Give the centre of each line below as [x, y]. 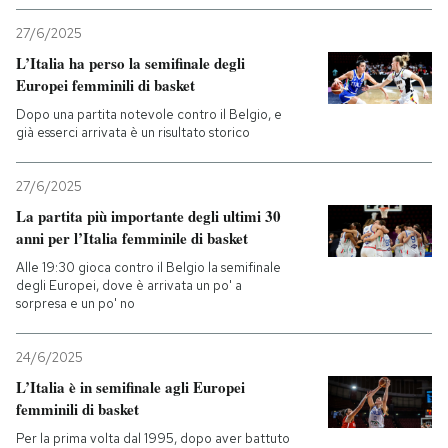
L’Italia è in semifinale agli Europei [130, 387]
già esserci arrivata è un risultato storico [133, 132]
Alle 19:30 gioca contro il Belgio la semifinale [148, 267]
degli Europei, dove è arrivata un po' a [129, 285]
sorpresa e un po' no [75, 303]
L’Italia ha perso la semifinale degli [130, 63]
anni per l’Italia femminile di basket [132, 238]
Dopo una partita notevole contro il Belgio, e [149, 114]
